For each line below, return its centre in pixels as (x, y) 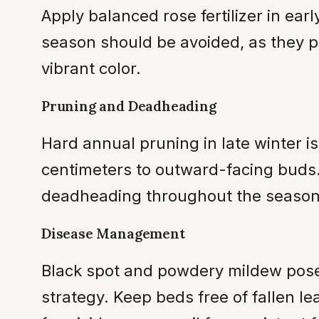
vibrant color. (91, 68)
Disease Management (113, 233)
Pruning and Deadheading (129, 106)
